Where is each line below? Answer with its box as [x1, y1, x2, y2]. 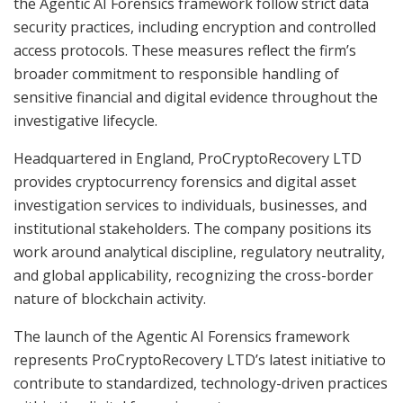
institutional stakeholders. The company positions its [13, 218, 372, 238]
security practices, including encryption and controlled [13, 16, 376, 37]
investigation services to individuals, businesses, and [13, 194, 367, 215]
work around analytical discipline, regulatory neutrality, [13, 241, 385, 262]
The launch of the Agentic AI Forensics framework [13, 326, 350, 346]
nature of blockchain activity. [13, 288, 206, 309]
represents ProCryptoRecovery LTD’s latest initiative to [13, 349, 386, 370]
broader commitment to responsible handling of [13, 63, 339, 84]
